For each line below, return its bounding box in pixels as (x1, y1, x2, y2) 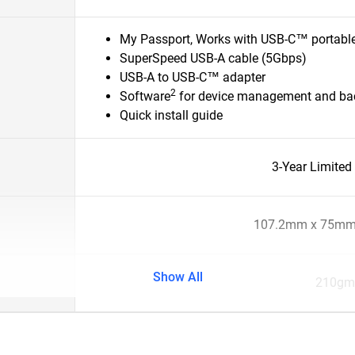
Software (120, 89, 170, 104)
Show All (152, 269, 203, 284)
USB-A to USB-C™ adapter (120, 70, 265, 85)
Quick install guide (120, 108, 223, 123)
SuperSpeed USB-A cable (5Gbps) (120, 51, 307, 66)
